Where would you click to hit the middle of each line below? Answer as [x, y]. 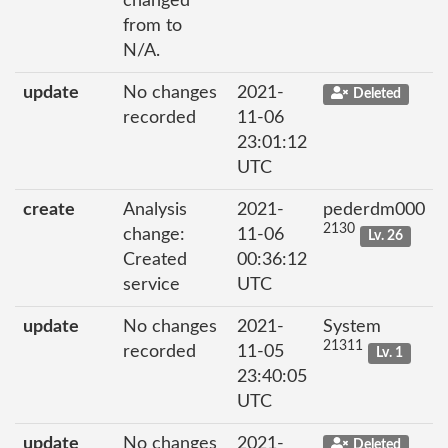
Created [155, 259]
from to [152, 25]
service [151, 284]
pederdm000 [374, 209]
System [352, 326]
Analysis [155, 209]
